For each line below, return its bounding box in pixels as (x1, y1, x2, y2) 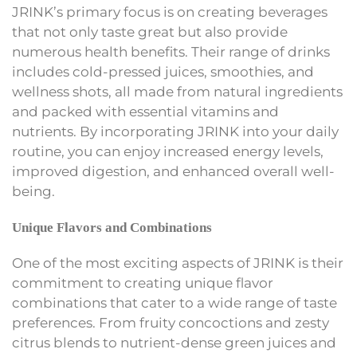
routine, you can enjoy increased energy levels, (12, 143, 324, 160)
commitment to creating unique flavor (12, 275, 273, 292)
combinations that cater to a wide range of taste (12, 295, 337, 312)
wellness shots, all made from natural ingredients (12, 84, 343, 100)
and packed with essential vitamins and (12, 104, 279, 120)
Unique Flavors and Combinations (12, 220, 212, 236)
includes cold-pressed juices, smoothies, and (12, 64, 314, 80)
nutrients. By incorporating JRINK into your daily (12, 124, 339, 140)
